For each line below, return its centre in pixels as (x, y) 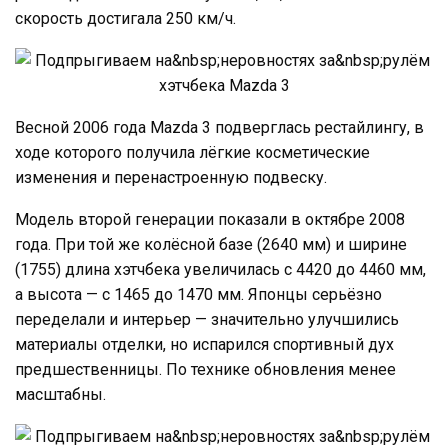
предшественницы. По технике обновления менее (205, 369)
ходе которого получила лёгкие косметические (192, 152)
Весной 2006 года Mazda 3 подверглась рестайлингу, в (219, 127)
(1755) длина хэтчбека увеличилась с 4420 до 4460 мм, (220, 269)
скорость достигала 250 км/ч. (125, 18)
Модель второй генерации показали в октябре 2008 (210, 219)
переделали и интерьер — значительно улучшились (207, 319)
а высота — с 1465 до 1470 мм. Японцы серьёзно (198, 294)
